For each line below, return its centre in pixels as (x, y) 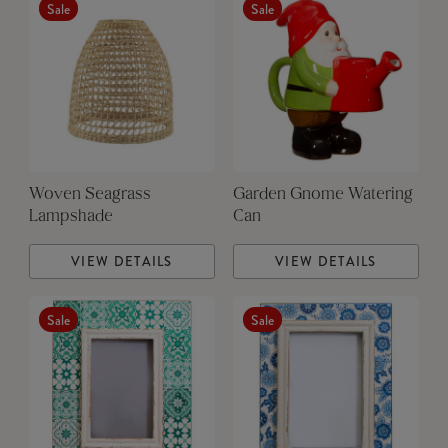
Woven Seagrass (89, 195)
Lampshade (70, 217)
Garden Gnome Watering (322, 195)
